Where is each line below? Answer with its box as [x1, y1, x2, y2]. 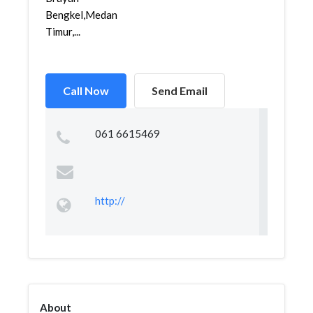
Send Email [152, 84, 208, 97]
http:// [94, 194, 125, 207]
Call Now [63, 84, 109, 97]
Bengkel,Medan [45, 8, 117, 21]
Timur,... [45, 25, 80, 38]
